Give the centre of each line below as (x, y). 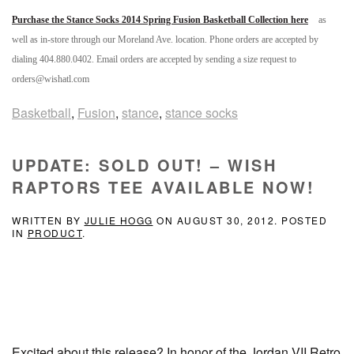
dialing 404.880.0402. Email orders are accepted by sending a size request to (154, 60)
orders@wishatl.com (51, 79)
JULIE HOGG (119, 220)
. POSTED (301, 220)
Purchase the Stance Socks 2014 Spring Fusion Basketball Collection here (160, 20)
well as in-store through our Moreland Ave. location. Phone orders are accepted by (165, 40)
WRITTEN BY (48, 220)
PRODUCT (55, 233)
